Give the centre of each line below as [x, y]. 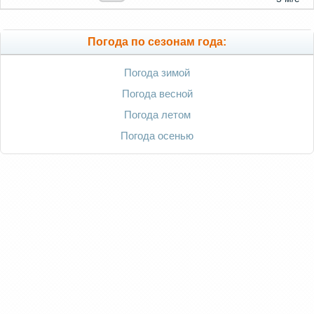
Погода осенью [157, 136]
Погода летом [157, 115]
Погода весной [157, 94]
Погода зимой [157, 73]
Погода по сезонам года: [157, 42]
